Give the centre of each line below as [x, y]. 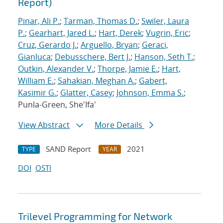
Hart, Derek [120, 33]
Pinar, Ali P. [39, 21]
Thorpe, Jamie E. [128, 69]
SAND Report [68, 149]
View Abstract [44, 125]
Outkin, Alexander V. [56, 69]
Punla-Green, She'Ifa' [57, 105]
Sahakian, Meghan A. [96, 81]
